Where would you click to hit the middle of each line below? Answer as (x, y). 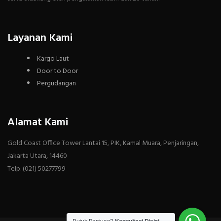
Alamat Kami (38, 122)
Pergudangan (56, 83)
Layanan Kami (40, 38)
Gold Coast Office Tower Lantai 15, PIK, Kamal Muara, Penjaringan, (103, 143)
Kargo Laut (53, 59)
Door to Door (57, 71)
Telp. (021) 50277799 (37, 169)
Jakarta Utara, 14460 (37, 156)
